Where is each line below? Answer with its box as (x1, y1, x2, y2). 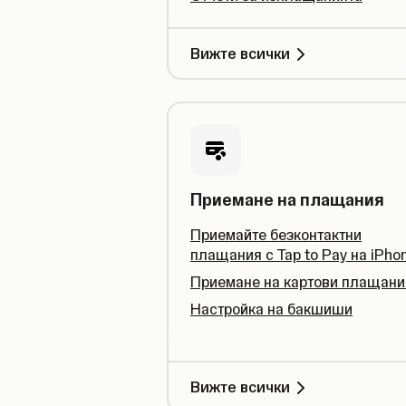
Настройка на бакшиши (190, 300, 353, 318)
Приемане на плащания (190, 189, 384, 210)
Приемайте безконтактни (190, 226, 362, 244)
